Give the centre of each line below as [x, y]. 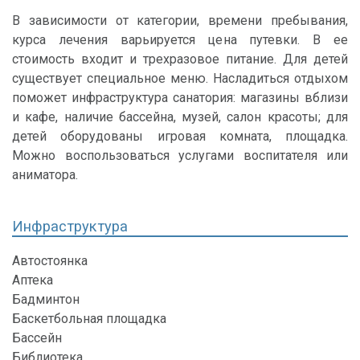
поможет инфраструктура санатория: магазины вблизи [180, 97]
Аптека [33, 280]
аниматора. [45, 174]
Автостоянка [50, 261]
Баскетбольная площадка [89, 319]
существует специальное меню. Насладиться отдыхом [180, 78]
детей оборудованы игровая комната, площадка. [180, 136]
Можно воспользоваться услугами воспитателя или [180, 155]
